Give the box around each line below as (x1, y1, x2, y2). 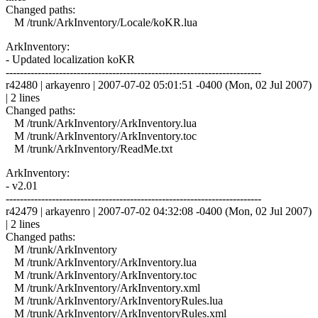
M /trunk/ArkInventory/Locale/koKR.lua (6, 16, 197, 28)
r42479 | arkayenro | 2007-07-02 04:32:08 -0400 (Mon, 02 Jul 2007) (6, 204, 312, 217)
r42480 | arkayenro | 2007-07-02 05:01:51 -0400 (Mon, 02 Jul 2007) (6, 78, 312, 91)
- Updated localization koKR (6, 53, 135, 65)
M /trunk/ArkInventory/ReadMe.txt (6, 142, 172, 155)
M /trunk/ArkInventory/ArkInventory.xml (6, 281, 200, 294)
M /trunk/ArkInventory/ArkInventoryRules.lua (6, 294, 223, 307)
